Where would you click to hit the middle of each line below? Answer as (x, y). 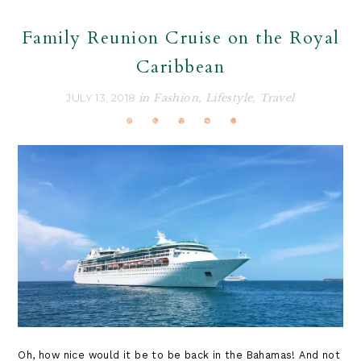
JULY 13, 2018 (102, 97)
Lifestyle (229, 98)
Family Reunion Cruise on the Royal (180, 37)
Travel (277, 98)
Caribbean (180, 66)
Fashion (176, 98)
